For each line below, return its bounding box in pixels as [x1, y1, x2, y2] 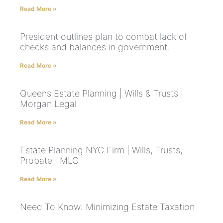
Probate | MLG [20, 155, 79, 166]
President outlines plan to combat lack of [20, 31, 187, 42]
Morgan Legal [20, 98, 77, 109]
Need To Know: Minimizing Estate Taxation [20, 201, 195, 212]
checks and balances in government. [20, 41, 170, 52]
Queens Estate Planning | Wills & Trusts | [20, 88, 183, 99]
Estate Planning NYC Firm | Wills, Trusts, [20, 144, 183, 155]
